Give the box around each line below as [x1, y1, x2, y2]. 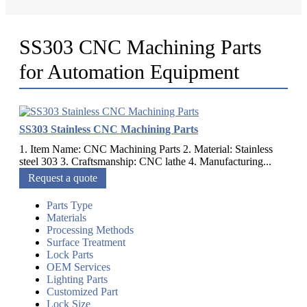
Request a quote [28, 172, 97, 184]
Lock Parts [47, 249, 93, 261]
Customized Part [47, 286, 118, 298]
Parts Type [47, 199, 93, 212]
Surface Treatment [47, 236, 125, 249]
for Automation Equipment [19, 60, 239, 84]
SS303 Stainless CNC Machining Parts [19, 123, 198, 136]
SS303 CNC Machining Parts [19, 36, 262, 59]
